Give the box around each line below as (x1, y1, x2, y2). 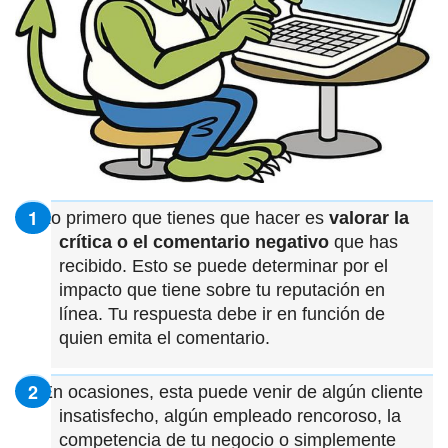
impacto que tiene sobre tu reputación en (59, 279, 385, 300)
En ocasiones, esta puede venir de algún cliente (36, 381, 423, 402)
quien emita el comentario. (59, 327, 270, 348)
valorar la (329, 207, 409, 228)
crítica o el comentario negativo (59, 231, 329, 252)
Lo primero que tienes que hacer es (36, 207, 329, 228)
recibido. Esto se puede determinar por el (59, 255, 388, 276)
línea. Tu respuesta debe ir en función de (59, 303, 385, 324)
